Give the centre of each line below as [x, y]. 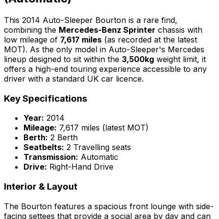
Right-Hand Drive [80, 167]
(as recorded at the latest [149, 39]
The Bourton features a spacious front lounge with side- [109, 206]
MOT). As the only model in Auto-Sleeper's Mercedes [104, 49]
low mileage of [32, 39]
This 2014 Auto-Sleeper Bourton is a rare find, [91, 20]
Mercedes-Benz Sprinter [107, 30]
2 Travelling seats [98, 147]
